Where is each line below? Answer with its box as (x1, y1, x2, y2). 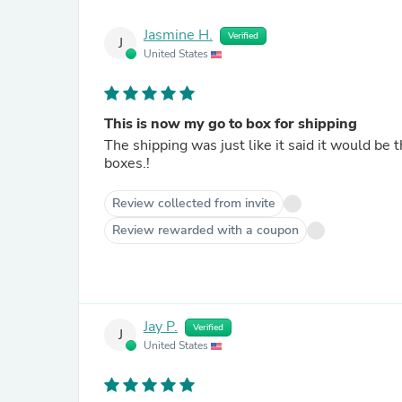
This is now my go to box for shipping (104, 114, 357, 134)
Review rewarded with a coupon (112, 222, 299, 239)
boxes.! (104, 153, 150, 173)
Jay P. (144, 317, 178, 337)
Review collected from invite (112, 195, 275, 212)
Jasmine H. (144, 25, 213, 46)
